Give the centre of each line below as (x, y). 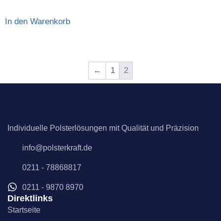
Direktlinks (30, 198)
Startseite (24, 210)
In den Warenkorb (37, 21)
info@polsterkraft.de (57, 147)
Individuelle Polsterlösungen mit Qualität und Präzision (103, 128)
